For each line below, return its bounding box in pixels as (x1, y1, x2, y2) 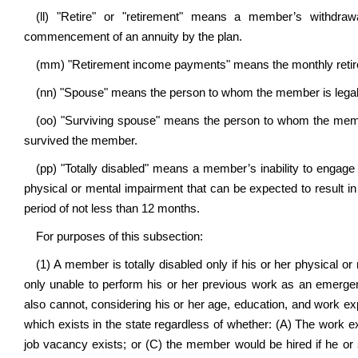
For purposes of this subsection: (36, 230, 203, 243)
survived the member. (24, 134, 137, 147)
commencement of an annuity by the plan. (24, 30, 242, 43)
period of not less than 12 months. (24, 202, 200, 215)
